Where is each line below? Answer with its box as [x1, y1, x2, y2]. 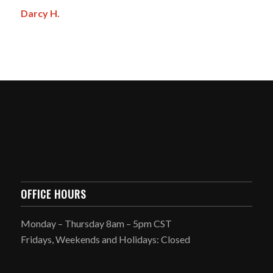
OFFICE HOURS [20, 186, 87, 202]
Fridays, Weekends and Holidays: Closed [20, 233, 190, 246]
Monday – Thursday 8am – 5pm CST [20, 218, 172, 230]
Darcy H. [20, 7, 60, 19]
